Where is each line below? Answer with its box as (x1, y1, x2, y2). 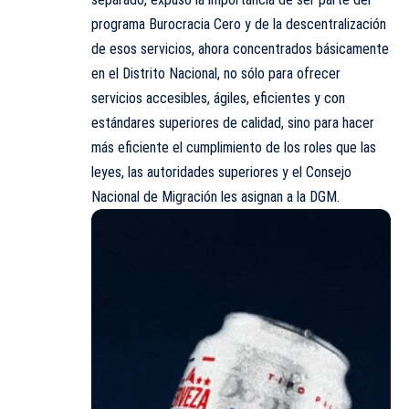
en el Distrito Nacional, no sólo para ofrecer (91, 65, 341, 83)
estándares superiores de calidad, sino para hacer (91, 114, 374, 132)
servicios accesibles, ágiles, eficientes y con (91, 89, 345, 108)
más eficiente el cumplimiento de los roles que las (91, 139, 376, 157)
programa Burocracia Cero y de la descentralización (91, 16, 386, 34)
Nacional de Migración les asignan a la (91, 188, 309, 206)
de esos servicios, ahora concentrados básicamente (91, 40, 389, 58)
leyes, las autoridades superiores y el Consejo (91, 163, 351, 182)
